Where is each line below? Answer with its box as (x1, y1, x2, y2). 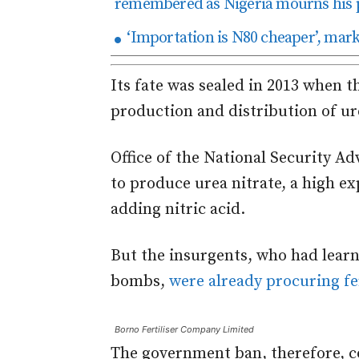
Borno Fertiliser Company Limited (115, 323, 254, 335)
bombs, (111, 271, 169, 292)
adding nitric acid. (111, 199, 245, 220)
